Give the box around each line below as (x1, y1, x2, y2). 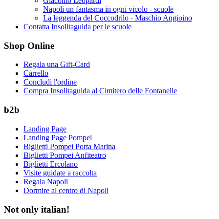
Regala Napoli (23, 177, 68, 186)
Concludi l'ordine (23, 78, 77, 87)
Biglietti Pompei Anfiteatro (23, 151, 106, 159)
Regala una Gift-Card (23, 60, 90, 69)
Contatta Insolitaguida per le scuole (23, 22, 131, 31)
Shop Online (4, 40, 54, 51)
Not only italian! (4, 204, 69, 215)
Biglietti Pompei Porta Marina (23, 142, 115, 151)
